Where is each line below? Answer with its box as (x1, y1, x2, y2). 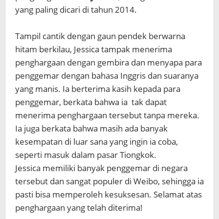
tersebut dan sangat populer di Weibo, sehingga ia (15, 175, 204, 187)
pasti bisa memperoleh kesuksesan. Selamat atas (15, 189, 202, 200)
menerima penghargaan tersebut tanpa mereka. (15, 109, 199, 121)
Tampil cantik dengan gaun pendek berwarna (15, 30, 185, 42)
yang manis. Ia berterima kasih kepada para (15, 83, 180, 94)
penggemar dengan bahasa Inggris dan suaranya (15, 70, 198, 81)
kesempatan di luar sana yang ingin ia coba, (15, 136, 178, 147)
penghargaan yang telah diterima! (15, 202, 143, 213)
